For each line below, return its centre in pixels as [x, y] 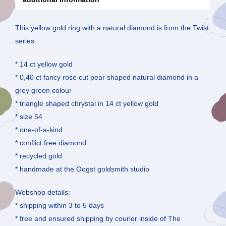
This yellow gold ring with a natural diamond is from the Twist [112, 28]
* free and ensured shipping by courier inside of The [98, 219]
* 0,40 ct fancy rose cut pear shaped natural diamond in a [107, 77]
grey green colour [43, 91]
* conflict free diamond [51, 143]
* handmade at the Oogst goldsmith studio [82, 169]
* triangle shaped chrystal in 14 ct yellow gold [87, 104]
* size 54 [29, 117]
